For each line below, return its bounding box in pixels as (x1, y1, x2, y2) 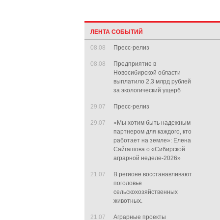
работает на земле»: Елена (113, 137, 191, 144)
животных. (113, 197, 142, 204)
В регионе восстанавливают (113, 171, 192, 178)
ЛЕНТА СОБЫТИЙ (90, 28, 143, 35)
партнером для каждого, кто (113, 128, 192, 135)
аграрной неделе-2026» (113, 155, 181, 162)
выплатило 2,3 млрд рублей (113, 78, 191, 85)
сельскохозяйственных (113, 189, 178, 195)
